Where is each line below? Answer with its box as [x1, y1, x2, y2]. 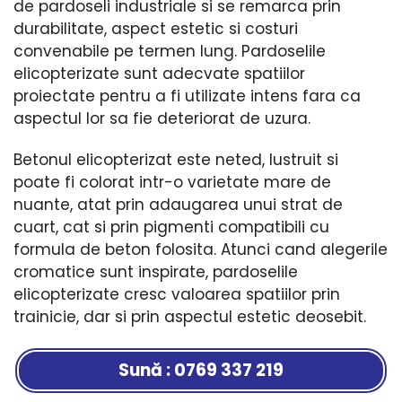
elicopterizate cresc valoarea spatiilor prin [13, 283, 340, 305]
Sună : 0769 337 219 [118, 358, 284, 383]
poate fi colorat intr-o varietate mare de [13, 170, 331, 193]
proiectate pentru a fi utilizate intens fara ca [13, 85, 361, 108]
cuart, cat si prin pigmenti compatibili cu [13, 215, 329, 238]
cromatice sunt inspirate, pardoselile [13, 260, 298, 283]
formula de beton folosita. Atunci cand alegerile [13, 238, 388, 260]
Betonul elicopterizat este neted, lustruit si [13, 148, 338, 170]
